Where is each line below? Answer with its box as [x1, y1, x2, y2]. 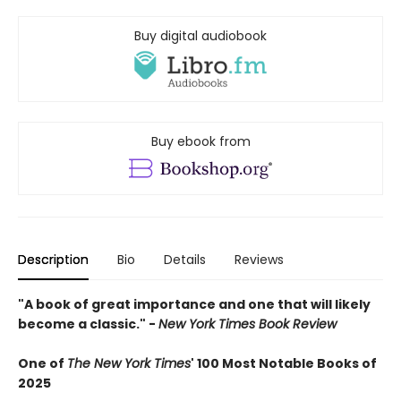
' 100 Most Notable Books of [191, 354, 377, 373]
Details [164, 251, 206, 269]
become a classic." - [18, 315, 158, 334]
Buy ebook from [150, 132, 251, 151]
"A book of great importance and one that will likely [18, 295, 371, 314]
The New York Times [67, 354, 191, 373]
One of [18, 354, 67, 373]
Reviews [235, 251, 284, 269]
